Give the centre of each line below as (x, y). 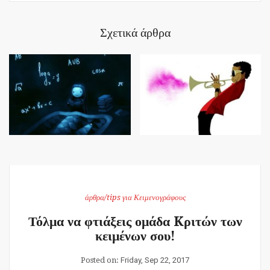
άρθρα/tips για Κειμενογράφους (135, 198)
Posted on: (101, 260)
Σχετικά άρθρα (135, 32)
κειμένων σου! (135, 236)
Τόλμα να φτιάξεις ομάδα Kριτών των (135, 222)
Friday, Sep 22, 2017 (155, 260)
